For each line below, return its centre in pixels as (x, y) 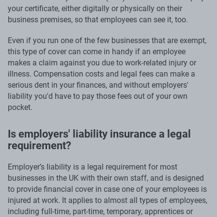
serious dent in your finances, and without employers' (98, 85)
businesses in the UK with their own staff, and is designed (106, 178)
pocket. (20, 107)
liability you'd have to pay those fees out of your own (98, 96)
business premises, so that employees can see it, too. (98, 19)
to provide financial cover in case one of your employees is (107, 189)
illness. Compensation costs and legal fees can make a (101, 74)
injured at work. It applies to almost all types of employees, (108, 200)
